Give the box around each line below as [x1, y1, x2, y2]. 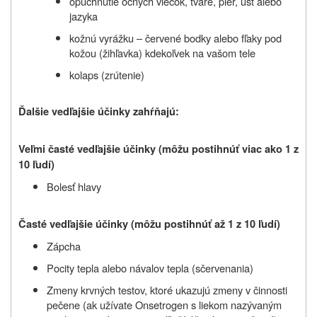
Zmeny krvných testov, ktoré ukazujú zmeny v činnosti [47, 282, 287, 297]
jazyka [69, 8, 98, 23]
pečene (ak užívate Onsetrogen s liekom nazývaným [47, 296, 282, 312]
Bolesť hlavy [47, 178, 101, 194]
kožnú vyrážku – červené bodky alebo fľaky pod [69, 30, 282, 45]
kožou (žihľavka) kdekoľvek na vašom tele [69, 45, 255, 60]
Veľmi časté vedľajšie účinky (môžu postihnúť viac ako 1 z [18, 141, 299, 156]
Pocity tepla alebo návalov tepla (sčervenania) [47, 260, 253, 275]
